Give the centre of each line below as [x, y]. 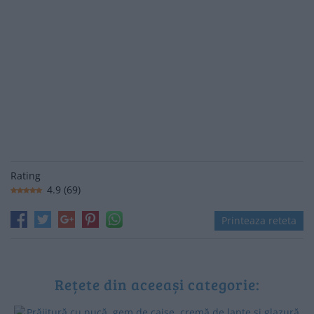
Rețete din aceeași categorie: [157, 285]
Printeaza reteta [259, 221]
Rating [26, 176]
